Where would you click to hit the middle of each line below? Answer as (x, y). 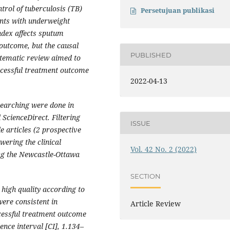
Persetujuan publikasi (178, 11)
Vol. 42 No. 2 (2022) (164, 149)
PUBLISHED (151, 55)
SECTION (146, 176)
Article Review (156, 204)
